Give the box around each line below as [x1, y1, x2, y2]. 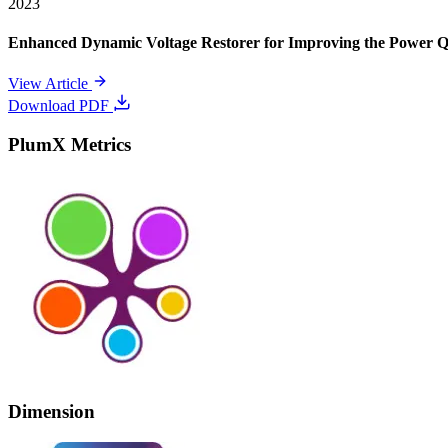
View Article [8, 75, 92, 93]
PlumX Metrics [8, 133, 131, 155]
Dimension [8, 401, 95, 423]
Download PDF [8, 97, 113, 115]
